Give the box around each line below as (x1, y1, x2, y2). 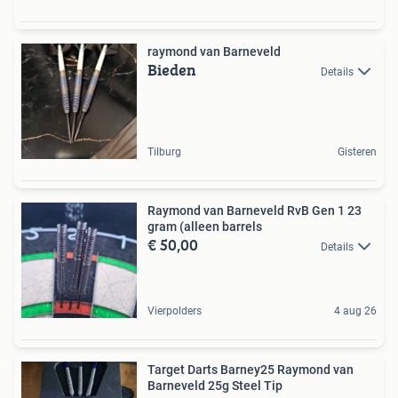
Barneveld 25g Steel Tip (147, 378, 283, 393)
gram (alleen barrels (147, 219, 262, 234)
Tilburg (147, 145, 181, 158)
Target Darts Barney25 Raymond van (147, 362, 354, 377)
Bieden (147, 57, 196, 82)
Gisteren (338, 145, 377, 158)
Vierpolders (147, 304, 202, 317)
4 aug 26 (334, 304, 377, 317)
